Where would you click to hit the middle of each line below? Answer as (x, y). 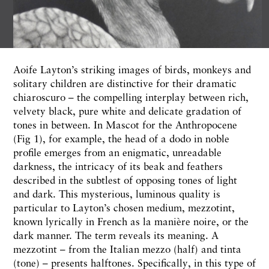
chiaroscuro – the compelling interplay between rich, (131, 97)
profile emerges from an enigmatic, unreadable (117, 153)
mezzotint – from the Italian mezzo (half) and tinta (127, 249)
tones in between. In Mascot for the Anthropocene (125, 125)
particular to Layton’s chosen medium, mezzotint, (124, 208)
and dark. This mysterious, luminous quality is (117, 194)
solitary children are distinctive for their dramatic (125, 83)
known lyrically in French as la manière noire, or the (131, 222)
